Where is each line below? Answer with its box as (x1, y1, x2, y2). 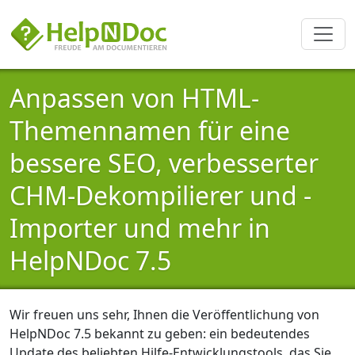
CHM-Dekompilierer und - (10, 177, 311, 212)
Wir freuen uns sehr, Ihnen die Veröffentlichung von (10, 305, 319, 323)
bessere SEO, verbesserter (10, 145, 319, 180)
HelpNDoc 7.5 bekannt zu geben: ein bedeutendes (10, 324, 310, 342)
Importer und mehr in (10, 210, 270, 245)
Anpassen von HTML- (10, 80, 259, 115)
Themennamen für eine (10, 113, 290, 147)
